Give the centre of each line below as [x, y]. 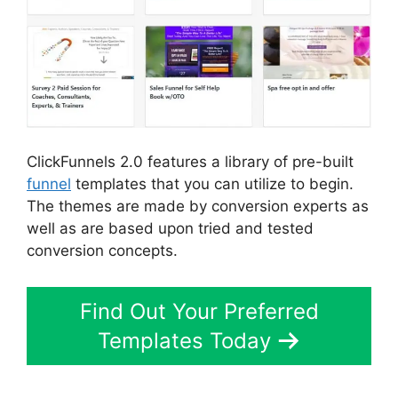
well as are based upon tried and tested [170, 228]
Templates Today [184, 341]
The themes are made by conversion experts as [198, 206]
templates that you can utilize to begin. [212, 183]
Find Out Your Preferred [199, 311]
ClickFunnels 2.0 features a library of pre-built [190, 161]
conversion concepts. [102, 250]
